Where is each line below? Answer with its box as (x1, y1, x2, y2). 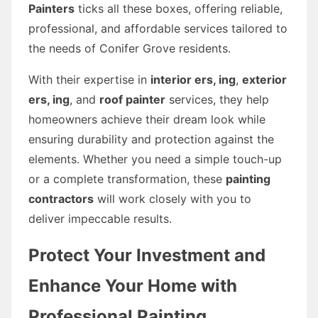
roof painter (99, 92, 165, 106)
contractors (28, 191, 94, 206)
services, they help (165, 92, 269, 106)
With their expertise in (28, 72, 150, 87)
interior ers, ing (150, 72, 236, 87)
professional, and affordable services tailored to (28, 21, 287, 35)
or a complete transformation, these (28, 171, 226, 186)
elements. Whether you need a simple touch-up (28, 151, 282, 166)
